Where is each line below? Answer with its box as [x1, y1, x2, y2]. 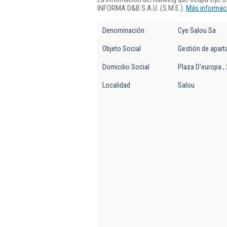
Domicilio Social [102, 63, 149, 71]
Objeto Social [102, 45, 141, 53]
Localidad [102, 81, 130, 89]
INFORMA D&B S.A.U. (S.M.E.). [97, 3, 186, 13]
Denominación [102, 26, 144, 34]
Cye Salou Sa [178, 26, 216, 34]
